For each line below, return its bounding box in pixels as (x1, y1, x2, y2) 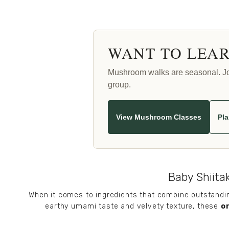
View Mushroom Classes (116, 112, 201, 121)
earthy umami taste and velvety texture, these (45, 202, 221, 211)
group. (108, 80, 131, 89)
